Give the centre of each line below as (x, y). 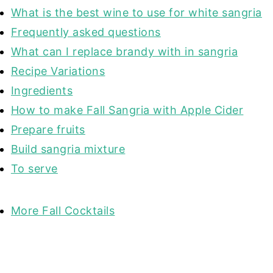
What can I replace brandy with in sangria (124, 52)
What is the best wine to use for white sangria (136, 13)
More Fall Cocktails (63, 211)
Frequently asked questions (86, 32)
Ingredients (42, 91)
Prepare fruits (48, 130)
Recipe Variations (58, 71)
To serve (34, 169)
